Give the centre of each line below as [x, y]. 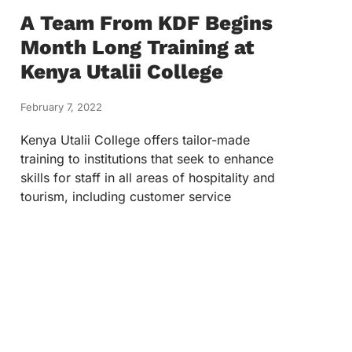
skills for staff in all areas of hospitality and [148, 178]
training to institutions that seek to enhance [147, 159]
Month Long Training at [137, 47]
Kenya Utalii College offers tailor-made [135, 140]
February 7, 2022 [61, 107]
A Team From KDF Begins [147, 23]
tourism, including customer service [126, 196]
